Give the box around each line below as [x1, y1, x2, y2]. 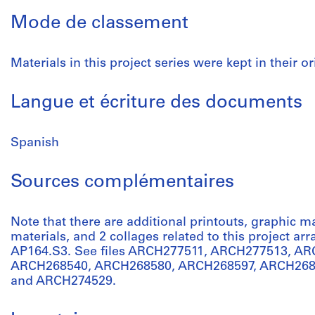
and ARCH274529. [11, 275, 116, 288]
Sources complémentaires [11, 173, 234, 192]
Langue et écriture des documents [11, 94, 302, 112]
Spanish [11, 136, 59, 150]
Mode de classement [11, 14, 188, 33]
